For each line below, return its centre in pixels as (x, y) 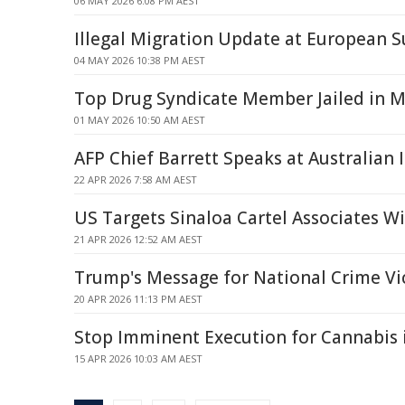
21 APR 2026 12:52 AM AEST (138, 239)
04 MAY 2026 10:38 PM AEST (140, 60)
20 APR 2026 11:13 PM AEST (138, 299)
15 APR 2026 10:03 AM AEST (138, 358)
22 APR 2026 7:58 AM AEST (136, 179)
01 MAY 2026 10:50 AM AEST (140, 120)
